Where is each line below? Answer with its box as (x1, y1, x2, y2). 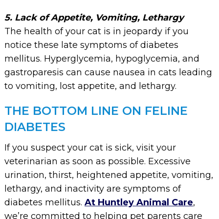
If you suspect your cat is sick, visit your (4, 142, 176, 153)
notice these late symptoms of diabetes (4, 39, 178, 50)
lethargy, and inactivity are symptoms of (4, 183, 181, 194)
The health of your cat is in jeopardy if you (4, 25, 189, 37)
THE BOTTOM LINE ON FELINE (4, 103, 188, 118)
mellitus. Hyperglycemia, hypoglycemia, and (4, 53, 199, 64)
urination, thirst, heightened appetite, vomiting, (4, 169, 213, 180)
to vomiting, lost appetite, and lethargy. (4, 80, 176, 91)
